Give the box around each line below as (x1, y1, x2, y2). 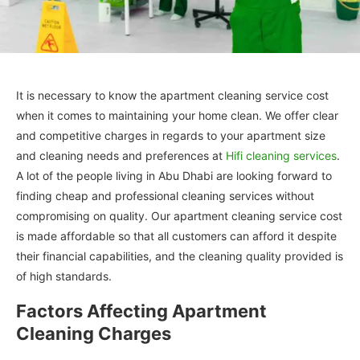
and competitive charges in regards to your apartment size (16, 128, 325, 142)
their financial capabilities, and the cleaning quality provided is (16, 248, 343, 263)
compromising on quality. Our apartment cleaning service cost (16, 208, 342, 223)
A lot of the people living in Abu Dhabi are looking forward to (16, 168, 332, 182)
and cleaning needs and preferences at (16, 148, 226, 162)
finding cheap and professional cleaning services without (16, 188, 314, 202)
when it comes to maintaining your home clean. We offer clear (16, 108, 338, 122)
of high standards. (16, 268, 112, 283)
